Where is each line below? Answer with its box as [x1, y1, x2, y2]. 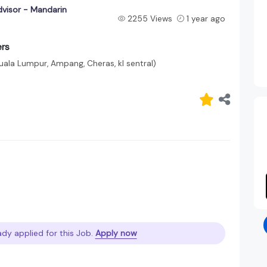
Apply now [95, 227, 137, 238]
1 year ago [186, 13, 225, 24]
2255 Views [127, 13, 172, 24]
